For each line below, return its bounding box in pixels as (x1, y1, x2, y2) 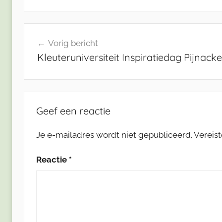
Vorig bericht (48, 38, 98, 49)
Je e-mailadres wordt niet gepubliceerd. (36, 129, 192, 140)
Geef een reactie (36, 104, 111, 117)
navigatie (23, 42, 81, 57)
